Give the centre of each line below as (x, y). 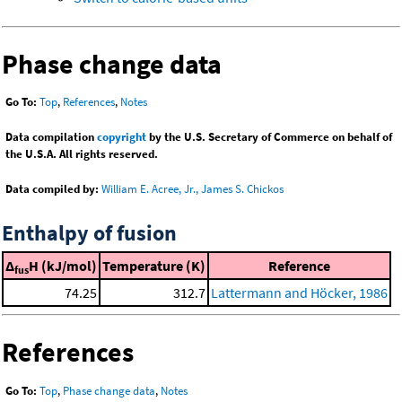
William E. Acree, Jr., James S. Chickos (192, 189)
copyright (122, 137)
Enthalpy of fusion (89, 233)
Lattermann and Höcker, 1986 (299, 293)
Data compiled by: (52, 189)
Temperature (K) (154, 266)
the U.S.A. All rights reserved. (82, 154)
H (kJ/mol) (63, 266)
